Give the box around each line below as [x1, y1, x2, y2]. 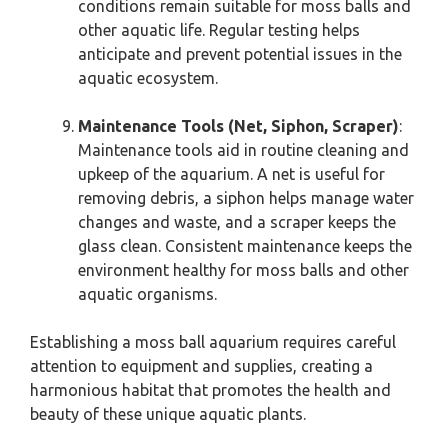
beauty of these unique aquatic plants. [30, 405, 306, 423]
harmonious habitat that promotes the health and [30, 381, 391, 399]
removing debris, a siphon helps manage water [78, 189, 414, 207]
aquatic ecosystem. [78, 69, 218, 87]
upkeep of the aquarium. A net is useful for [78, 165, 385, 183]
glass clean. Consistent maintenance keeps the [78, 237, 412, 255]
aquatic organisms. [78, 285, 217, 303]
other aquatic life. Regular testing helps [78, 21, 360, 39]
